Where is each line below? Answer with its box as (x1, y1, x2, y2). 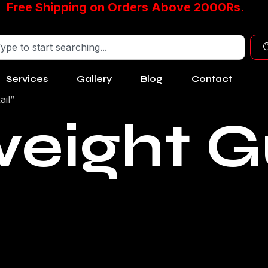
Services (6, 73, 48, 85)
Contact (191, 73, 232, 85)
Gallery (77, 73, 112, 85)
